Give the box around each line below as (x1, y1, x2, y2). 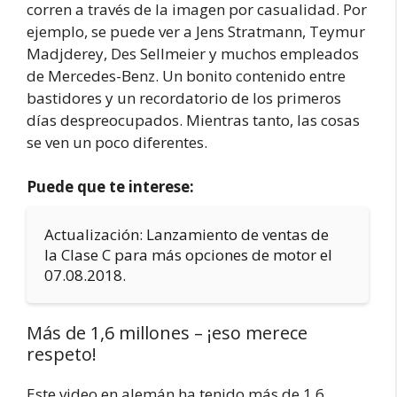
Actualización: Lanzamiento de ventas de (44, 224, 329, 245)
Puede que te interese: (27, 176, 194, 197)
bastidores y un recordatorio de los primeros (27, 87, 341, 108)
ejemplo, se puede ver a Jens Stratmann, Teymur (27, 20, 365, 42)
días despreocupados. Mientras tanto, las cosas (27, 109, 360, 130)
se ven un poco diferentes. (27, 131, 207, 152)
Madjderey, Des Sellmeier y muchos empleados (27, 43, 359, 64)
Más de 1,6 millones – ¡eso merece (27, 321, 307, 345)
